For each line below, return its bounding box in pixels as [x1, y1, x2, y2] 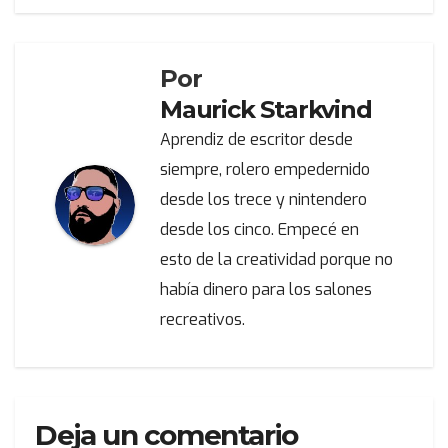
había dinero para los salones [160, 278, 372, 300]
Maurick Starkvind [160, 94, 372, 124]
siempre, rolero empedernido [160, 158, 370, 180]
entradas [44, 46, 177, 86]
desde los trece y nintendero [160, 188, 367, 210]
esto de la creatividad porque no [160, 248, 393, 270]
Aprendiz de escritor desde [160, 128, 353, 150]
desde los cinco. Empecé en [160, 218, 359, 240]
